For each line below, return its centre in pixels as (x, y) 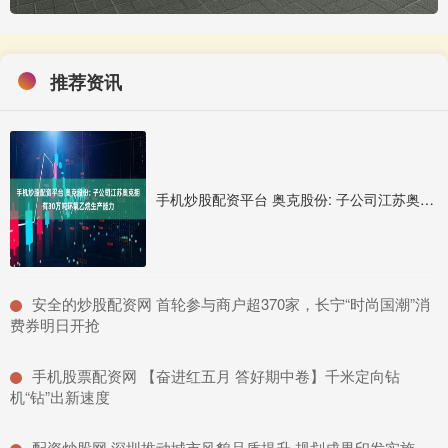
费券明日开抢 (55, 325)
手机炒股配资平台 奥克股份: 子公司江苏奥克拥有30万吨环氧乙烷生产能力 (427, 199)
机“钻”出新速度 (60, 397)
